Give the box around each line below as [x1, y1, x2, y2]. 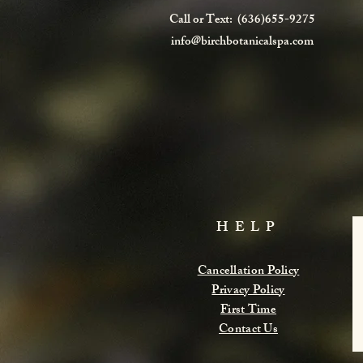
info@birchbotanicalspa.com [171, 31, 314, 53]
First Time [220, 299, 276, 322]
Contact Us [219, 318, 278, 341]
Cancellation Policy [197, 260, 300, 283]
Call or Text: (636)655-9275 [169, 9, 315, 32]
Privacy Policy [211, 280, 285, 302]
